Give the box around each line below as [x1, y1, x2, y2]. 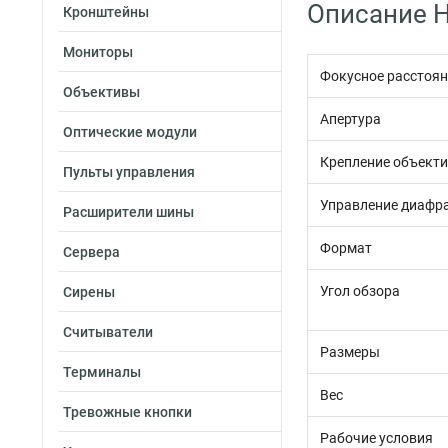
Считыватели [63, 324, 153, 340]
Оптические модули [63, 124, 197, 140]
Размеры [320, 344, 380, 360]
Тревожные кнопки [63, 404, 192, 420]
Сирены [63, 284, 115, 300]
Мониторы [63, 44, 133, 60]
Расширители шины [63, 204, 194, 220]
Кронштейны [63, 4, 149, 20]
